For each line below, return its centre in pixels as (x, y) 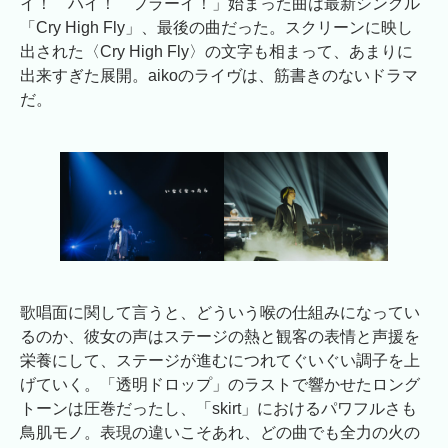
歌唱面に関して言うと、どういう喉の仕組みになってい (220, 313)
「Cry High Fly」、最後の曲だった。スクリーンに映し (216, 27)
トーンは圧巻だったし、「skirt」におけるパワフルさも (218, 409)
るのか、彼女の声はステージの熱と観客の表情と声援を (220, 337)
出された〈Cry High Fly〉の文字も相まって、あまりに (216, 51)
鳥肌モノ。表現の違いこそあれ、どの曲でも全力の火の (220, 433)
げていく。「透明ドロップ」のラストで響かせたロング (220, 385)
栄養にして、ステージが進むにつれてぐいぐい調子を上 (220, 361)
